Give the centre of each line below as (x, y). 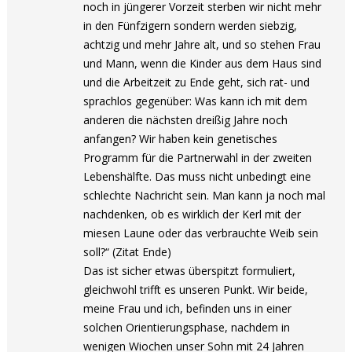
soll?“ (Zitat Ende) (128, 252)
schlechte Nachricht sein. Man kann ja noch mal (205, 195)
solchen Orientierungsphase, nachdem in (187, 327)
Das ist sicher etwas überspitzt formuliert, (190, 271)
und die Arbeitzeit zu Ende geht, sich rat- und (197, 82)
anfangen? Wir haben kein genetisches (181, 139)
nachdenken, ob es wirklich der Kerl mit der (192, 214)
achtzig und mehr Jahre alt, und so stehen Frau (202, 44)
